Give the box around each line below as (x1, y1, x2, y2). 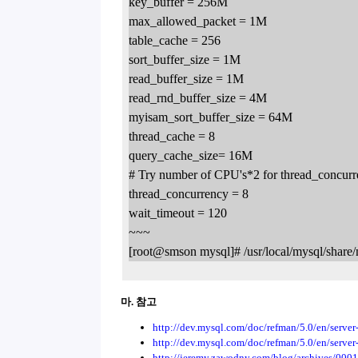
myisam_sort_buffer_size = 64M (129, 109, 292, 124)
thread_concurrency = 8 (129, 186, 249, 201)
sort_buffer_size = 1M (129, 52, 241, 66)
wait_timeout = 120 (129, 205, 227, 220)
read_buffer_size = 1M (129, 71, 244, 86)
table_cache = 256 (129, 33, 221, 47)
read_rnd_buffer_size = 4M (129, 90, 267, 105)
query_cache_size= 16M (129, 148, 253, 162)
